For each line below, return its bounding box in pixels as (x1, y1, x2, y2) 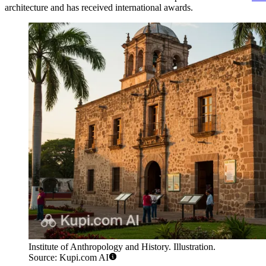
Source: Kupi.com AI (28, 252, 109, 263)
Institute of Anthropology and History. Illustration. (28, 242, 216, 252)
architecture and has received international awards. (5, 2, 193, 12)
